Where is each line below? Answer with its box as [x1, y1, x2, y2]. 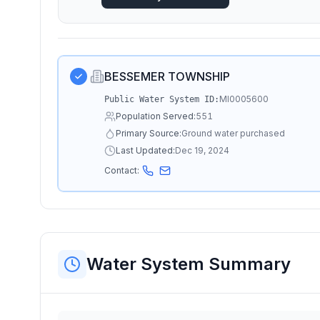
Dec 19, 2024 [175, 145, 229, 156]
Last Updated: [116, 145, 175, 156]
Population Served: [116, 111, 196, 121]
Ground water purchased [181, 128, 285, 139]
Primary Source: [116, 128, 181, 139]
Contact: [104, 165, 139, 176]
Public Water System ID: [104, 94, 219, 104]
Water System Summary [86, 254, 291, 274]
